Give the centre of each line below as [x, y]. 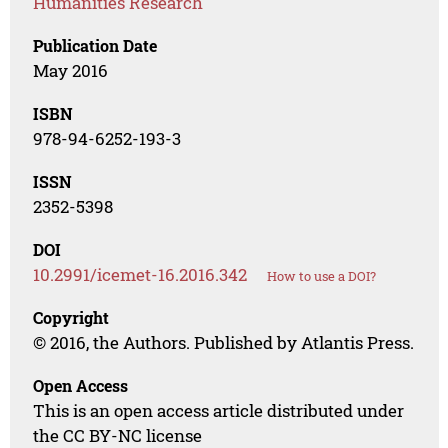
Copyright [71, 318]
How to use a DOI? [322, 276]
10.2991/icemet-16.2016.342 [140, 275]
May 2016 [71, 71]
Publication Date [95, 46]
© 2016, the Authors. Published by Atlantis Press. [224, 343]
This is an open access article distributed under [219, 411]
